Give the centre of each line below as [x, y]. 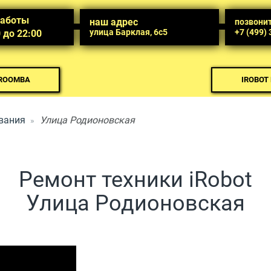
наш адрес [113, 22]
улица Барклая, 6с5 [128, 32]
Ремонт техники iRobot [135, 180]
